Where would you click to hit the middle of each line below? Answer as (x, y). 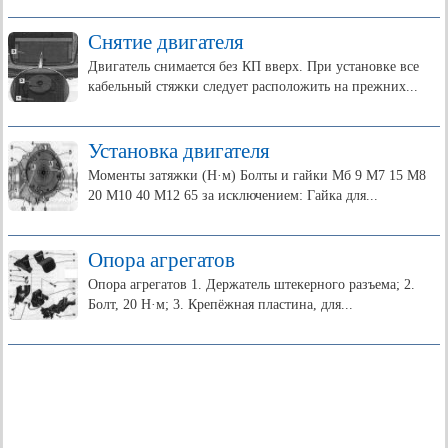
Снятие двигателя (166, 42)
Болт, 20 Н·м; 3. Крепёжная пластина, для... (220, 304)
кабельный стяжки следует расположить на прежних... (253, 86)
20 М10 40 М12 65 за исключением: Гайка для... (233, 195)
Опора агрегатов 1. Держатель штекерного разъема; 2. (251, 284)
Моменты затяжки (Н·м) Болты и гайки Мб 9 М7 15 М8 (257, 175)
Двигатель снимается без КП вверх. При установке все (253, 66)
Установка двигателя (179, 151)
